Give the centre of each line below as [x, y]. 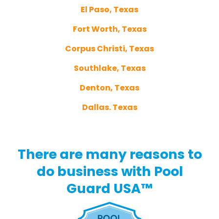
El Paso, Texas [109, 9]
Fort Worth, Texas [109, 29]
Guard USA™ [109, 188]
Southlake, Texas [109, 68]
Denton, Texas [109, 88]
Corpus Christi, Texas [109, 48]
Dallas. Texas [109, 107]
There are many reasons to [109, 154]
